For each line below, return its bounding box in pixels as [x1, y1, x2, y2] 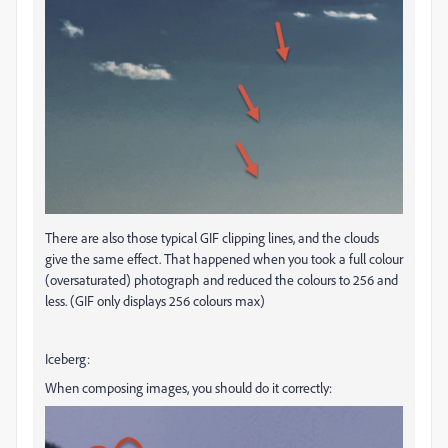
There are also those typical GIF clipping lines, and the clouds [45, 229, 379, 247]
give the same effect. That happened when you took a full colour [45, 250, 403, 268]
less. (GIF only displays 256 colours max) [45, 292, 265, 310]
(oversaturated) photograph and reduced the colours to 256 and [45, 271, 398, 289]
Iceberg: [45, 350, 90, 368]
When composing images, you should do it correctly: [45, 379, 332, 397]
